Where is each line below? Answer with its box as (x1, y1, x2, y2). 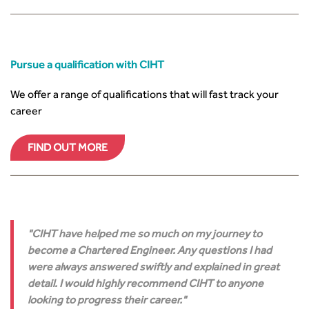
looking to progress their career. (28, 296, 182, 307)
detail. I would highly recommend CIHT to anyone (28, 279, 263, 290)
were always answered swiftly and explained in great (28, 263, 279, 274)
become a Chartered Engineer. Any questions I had (28, 246, 272, 257)
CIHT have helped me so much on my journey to (32, 230, 262, 241)
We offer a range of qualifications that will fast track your (10, 90, 279, 101)
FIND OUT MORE (28, 143, 108, 154)
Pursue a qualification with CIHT (10, 61, 164, 72)
